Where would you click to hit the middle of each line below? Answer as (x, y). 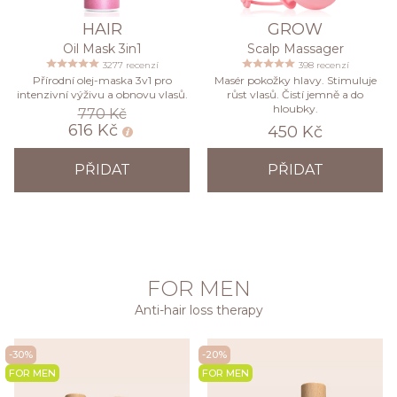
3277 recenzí (130, 65)
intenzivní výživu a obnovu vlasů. (102, 94)
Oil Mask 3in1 (102, 48)
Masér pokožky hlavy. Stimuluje (295, 80)
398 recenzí (323, 65)
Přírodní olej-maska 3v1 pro (102, 80)
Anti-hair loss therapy (198, 310)
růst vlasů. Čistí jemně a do (295, 94)
